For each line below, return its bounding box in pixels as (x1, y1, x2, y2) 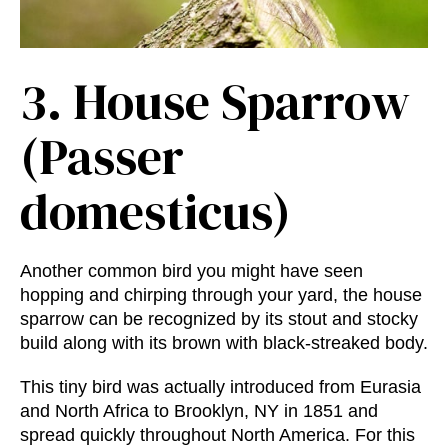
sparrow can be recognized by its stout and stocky (20, 309, 418, 330)
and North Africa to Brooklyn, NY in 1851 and (20, 401, 378, 422)
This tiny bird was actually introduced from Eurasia (20, 377, 421, 398)
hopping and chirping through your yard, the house (20, 285, 422, 306)
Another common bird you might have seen (20, 261, 363, 282)
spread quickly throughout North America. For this (20, 425, 415, 446)
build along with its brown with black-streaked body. (20, 333, 428, 354)
